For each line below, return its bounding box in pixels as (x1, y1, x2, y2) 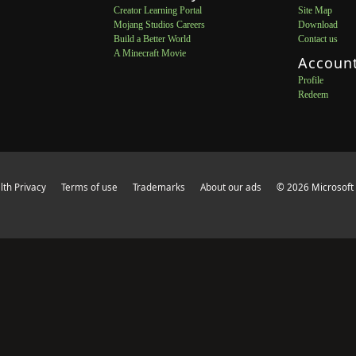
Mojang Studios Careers (113, 19, 205, 30)
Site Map (298, 5, 333, 16)
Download (298, 19, 339, 30)
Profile (298, 75, 324, 86)
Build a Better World (113, 33, 191, 44)
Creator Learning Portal (113, 5, 202, 16)
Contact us (298, 33, 339, 44)
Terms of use (61, 181, 118, 193)
